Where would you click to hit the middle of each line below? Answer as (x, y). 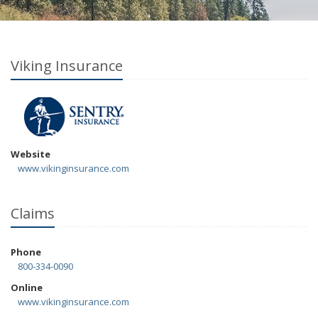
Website (31, 154)
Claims (33, 213)
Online (27, 287)
